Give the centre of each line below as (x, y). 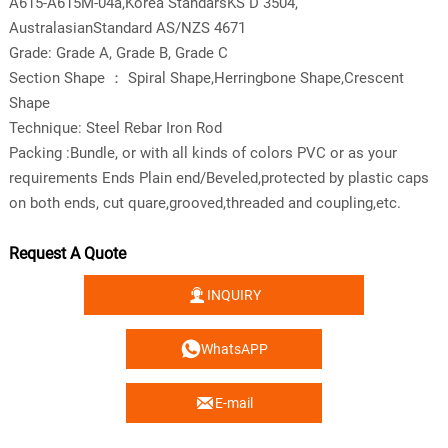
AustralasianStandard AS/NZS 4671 (127, 27)
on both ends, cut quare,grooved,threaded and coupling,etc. (204, 202)
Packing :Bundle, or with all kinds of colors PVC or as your (202, 152)
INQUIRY (234, 295)
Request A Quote (69, 254)
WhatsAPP (234, 349)
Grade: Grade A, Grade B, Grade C (118, 52)
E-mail (234, 403)
